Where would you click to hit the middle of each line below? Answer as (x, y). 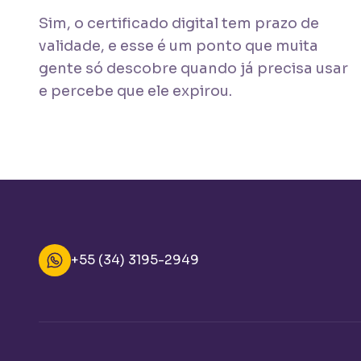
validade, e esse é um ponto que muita (178, 46)
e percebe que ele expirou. (135, 91)
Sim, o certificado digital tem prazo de (179, 23)
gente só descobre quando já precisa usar (193, 68)
